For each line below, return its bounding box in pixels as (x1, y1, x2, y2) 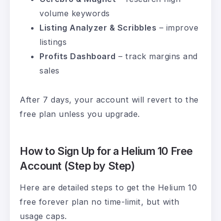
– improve (156, 23, 198, 33)
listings (39, 37, 67, 47)
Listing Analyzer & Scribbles (39, 23, 156, 33)
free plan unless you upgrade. (20, 109, 140, 119)
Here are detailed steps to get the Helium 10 (20, 183, 197, 193)
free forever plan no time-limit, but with (20, 197, 180, 207)
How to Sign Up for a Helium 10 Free (20, 145, 193, 158)
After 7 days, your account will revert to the (20, 95, 199, 105)
